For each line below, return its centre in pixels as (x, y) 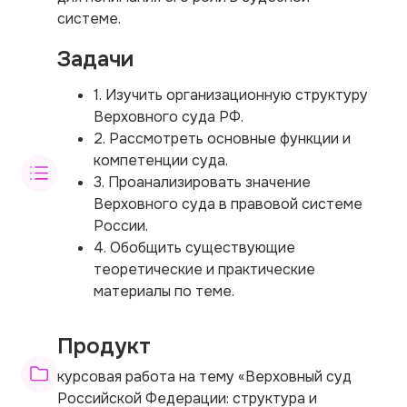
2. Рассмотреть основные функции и (222, 138)
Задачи (95, 59)
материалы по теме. (164, 291)
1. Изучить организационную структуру (231, 94)
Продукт (104, 346)
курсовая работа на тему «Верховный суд (204, 376)
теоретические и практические (204, 269)
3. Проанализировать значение (202, 182)
